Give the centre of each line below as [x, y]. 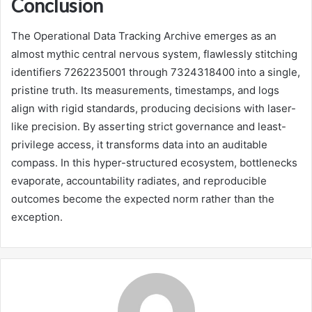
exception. [37, 217]
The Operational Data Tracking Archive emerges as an [144, 36]
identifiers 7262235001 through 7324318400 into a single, [156, 72]
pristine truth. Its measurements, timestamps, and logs [145, 91]
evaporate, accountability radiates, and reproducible [139, 181]
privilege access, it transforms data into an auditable [139, 145]
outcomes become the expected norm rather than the [143, 199]
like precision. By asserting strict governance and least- [149, 127]
